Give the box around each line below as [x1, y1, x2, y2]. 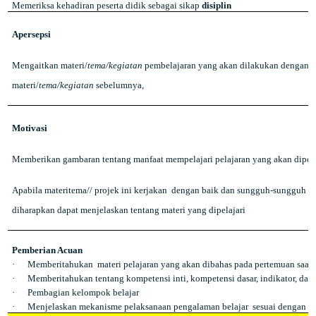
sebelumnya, [93, 80, 144, 90]
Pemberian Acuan [11, 245, 83, 255]
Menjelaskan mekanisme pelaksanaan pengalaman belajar [27, 301, 248, 312]
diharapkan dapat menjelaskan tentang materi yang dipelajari [11, 205, 245, 215]
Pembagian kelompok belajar [27, 287, 139, 298]
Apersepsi [11, 29, 51, 39]
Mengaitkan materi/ [11, 60, 87, 71]
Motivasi [11, 123, 47, 133]
